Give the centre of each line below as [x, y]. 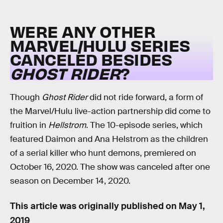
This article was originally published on [94, 206]
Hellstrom [67, 125]
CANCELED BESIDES [91, 59]
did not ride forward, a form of [145, 98]
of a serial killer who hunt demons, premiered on [103, 153]
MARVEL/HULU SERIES [100, 45]
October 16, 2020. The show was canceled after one [110, 167]
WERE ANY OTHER [83, 31]
